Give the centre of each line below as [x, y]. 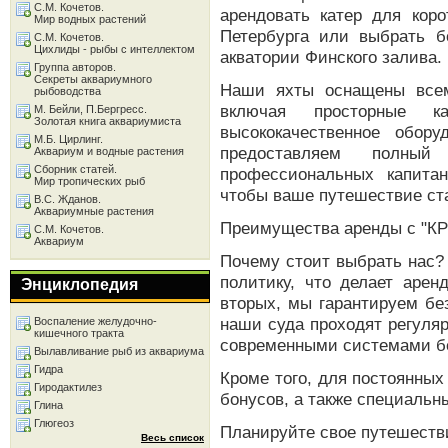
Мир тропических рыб [89, 181]
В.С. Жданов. [67, 199]
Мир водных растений [90, 19]
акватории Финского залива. [331, 57]
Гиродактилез [68, 387]
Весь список [172, 437]
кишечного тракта [79, 333]
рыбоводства [67, 91]
